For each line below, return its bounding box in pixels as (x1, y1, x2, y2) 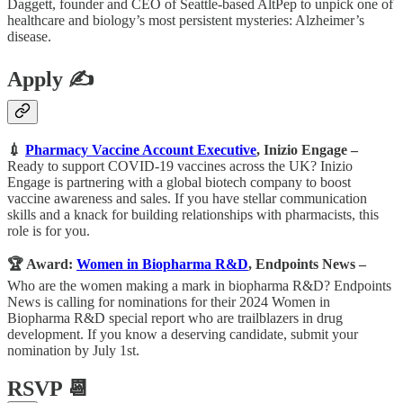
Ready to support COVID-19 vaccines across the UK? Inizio (7, 157, 353, 174)
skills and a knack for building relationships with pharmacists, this (7, 206, 379, 222)
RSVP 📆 (7, 376, 89, 400)
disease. (7, 29, 51, 45)
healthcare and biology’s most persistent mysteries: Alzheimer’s (7, 13, 364, 29)
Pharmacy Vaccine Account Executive (25, 141, 256, 157)
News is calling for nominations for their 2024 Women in (7, 293, 330, 309)
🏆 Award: (7, 255, 76, 272)
